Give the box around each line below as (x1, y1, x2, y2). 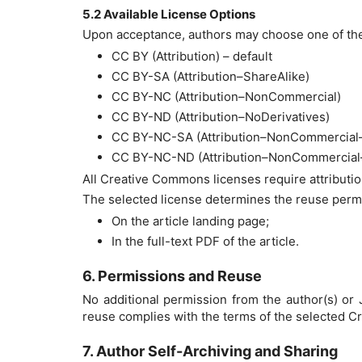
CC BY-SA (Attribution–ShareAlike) (112, 69, 309, 85)
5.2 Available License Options (82, 6, 255, 23)
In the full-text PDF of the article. (112, 234, 299, 250)
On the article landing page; (112, 213, 269, 229)
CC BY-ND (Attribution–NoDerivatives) (112, 109, 330, 125)
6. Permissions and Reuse (82, 267, 262, 285)
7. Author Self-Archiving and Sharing (82, 343, 338, 360)
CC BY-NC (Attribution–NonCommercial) (112, 89, 341, 105)
